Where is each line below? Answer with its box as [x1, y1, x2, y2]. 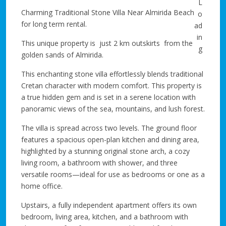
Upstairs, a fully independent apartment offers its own [21, 200, 197, 210]
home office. [21, 181, 63, 191]
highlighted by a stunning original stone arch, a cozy [21, 146, 190, 156]
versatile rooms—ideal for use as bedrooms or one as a [21, 169, 205, 179]
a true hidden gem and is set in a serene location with [21, 92, 196, 102]
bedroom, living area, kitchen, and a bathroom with [21, 211, 188, 221]
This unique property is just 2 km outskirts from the [21, 38, 193, 48]
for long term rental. [21, 19, 87, 29]
